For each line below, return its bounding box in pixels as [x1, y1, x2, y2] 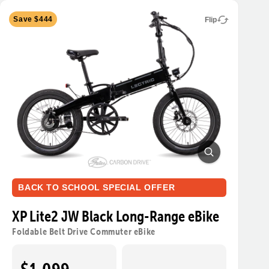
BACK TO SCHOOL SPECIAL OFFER [18, 182, 175, 192]
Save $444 [13, 14, 53, 23]
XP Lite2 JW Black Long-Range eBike [12, 207, 220, 225]
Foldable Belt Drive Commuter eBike [12, 225, 156, 237]
